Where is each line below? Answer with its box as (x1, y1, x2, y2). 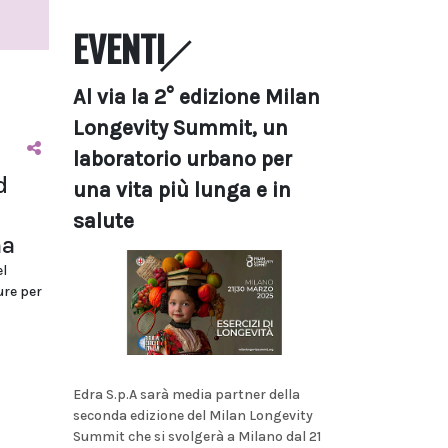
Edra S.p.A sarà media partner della (73, 385, 300, 403)
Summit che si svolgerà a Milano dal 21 (73, 427, 321, 445)
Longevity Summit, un (73, 116, 288, 140)
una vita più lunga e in (73, 178, 291, 202)
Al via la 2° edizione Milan (73, 85, 320, 109)
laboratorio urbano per (73, 147, 292, 171)
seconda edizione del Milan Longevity (73, 406, 313, 424)
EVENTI (73, 22, 165, 74)
